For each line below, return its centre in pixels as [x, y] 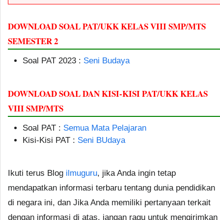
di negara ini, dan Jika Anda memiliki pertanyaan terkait [109, 202]
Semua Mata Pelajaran [105, 128]
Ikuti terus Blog [37, 173]
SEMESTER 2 [33, 41]
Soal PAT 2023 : [53, 60]
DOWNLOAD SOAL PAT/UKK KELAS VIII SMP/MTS [107, 26]
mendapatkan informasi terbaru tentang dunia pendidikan [111, 188]
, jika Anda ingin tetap [137, 173]
